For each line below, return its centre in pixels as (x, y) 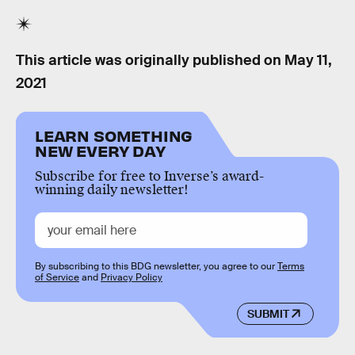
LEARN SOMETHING (114, 136)
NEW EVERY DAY (100, 151)
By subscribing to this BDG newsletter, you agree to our (156, 267)
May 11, (308, 60)
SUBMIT (268, 313)
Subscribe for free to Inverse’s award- (149, 177)
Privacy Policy (132, 278)
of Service (57, 278)
